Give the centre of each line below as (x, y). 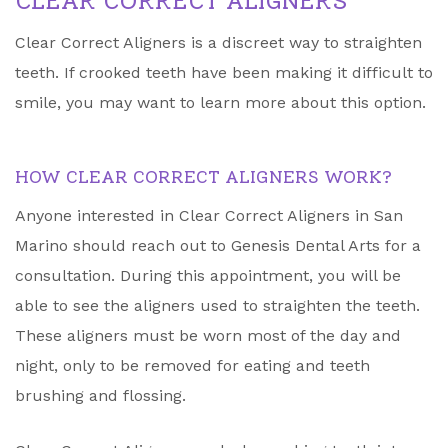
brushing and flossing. (100, 396)
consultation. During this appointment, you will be (208, 276)
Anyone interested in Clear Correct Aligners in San (209, 216)
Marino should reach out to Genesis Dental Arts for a (218, 246)
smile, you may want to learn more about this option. (220, 103)
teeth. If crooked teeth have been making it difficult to (224, 73)
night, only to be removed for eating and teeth (192, 366)
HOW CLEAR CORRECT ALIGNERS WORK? (203, 177)
